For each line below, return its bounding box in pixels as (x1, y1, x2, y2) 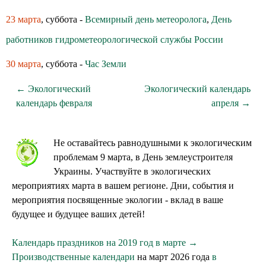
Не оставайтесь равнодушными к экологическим (53, 138, 252, 148)
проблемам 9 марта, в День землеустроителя (53, 152, 233, 162)
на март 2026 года (135, 252, 212, 262)
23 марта (6, 14, 41, 24)
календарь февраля (15, 98, 92, 108)
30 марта (6, 59, 41, 69)
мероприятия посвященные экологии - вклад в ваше (12, 195, 223, 205)
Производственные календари (12, 252, 135, 262)
